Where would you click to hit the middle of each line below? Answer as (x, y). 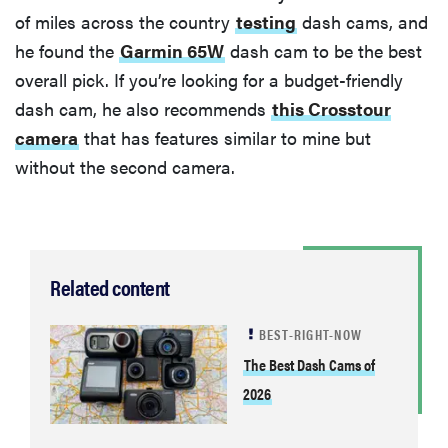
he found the (67, 51)
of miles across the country (125, 22)
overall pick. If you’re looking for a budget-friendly (209, 80)
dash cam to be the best (323, 51)
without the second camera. (125, 167)
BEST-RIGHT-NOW (310, 334)
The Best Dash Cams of (309, 365)
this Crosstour (331, 109)
